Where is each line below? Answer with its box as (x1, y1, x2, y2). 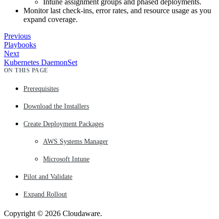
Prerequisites (23, 85, 59, 92)
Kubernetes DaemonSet (4, 58, 77, 66)
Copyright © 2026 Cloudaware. (4, 209, 102, 218)
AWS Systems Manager (43, 137, 108, 145)
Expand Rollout (23, 190, 67, 198)
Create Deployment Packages (23, 120, 104, 128)
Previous (4, 31, 31, 40)
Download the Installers (23, 102, 89, 110)
